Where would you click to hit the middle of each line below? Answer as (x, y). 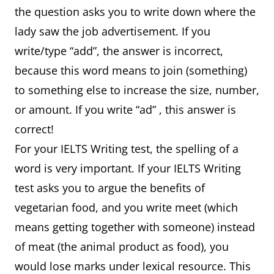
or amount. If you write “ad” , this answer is (125, 109)
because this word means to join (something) (131, 70)
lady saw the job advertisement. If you (113, 31)
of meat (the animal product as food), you (122, 246)
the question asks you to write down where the (135, 12)
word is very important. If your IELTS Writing (128, 168)
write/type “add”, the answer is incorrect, (119, 51)
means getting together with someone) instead (135, 227)
